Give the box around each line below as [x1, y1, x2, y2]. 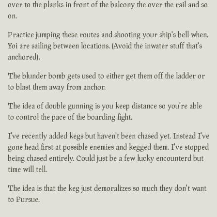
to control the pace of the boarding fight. [8, 113, 132, 122]
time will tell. [8, 166, 47, 174]
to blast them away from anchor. [8, 83, 106, 92]
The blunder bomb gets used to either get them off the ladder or [8, 72, 205, 81]
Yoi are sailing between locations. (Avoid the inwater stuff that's [8, 42, 202, 51]
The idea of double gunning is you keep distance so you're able [8, 102, 202, 111]
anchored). [8, 53, 40, 62]
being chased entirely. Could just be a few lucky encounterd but [8, 155, 203, 163]
